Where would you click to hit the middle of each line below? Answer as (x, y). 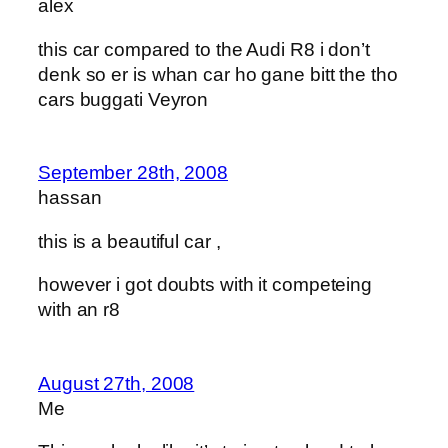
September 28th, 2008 (133, 173)
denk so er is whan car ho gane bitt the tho (218, 74)
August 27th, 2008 (116, 383)
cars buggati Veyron (123, 99)
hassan (70, 198)
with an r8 (79, 310)
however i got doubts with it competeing (205, 285)
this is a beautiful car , (129, 241)
